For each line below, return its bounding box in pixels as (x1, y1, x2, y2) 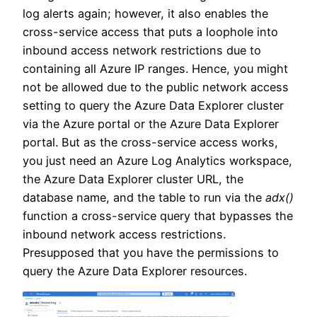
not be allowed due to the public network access (23, 80, 289, 95)
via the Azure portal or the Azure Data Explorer (23, 117, 279, 132)
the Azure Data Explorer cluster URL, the (23, 172, 243, 187)
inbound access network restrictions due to (23, 43, 261, 58)
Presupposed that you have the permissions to (23, 246, 279, 260)
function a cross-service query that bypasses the (23, 209, 293, 224)
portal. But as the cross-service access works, (23, 135, 278, 150)
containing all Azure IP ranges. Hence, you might (23, 62, 288, 76)
